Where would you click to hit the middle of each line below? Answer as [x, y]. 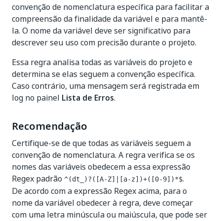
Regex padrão [38, 179]
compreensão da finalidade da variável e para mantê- [110, 19]
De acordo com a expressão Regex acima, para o [99, 191]
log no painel [37, 98]
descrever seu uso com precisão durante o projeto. [104, 42]
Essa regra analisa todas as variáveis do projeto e [102, 62]
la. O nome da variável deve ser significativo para [101, 31]
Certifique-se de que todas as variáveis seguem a [101, 143]
